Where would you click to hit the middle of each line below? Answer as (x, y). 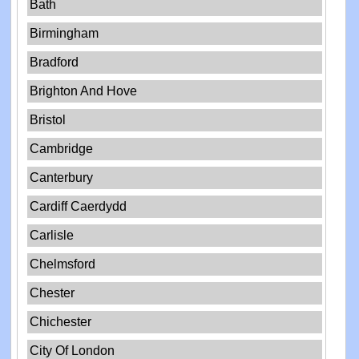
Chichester (61, 322)
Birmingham (65, 34)
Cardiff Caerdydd (79, 207)
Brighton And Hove (84, 91)
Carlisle (52, 236)
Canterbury (62, 178)
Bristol (48, 120)
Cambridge (62, 149)
